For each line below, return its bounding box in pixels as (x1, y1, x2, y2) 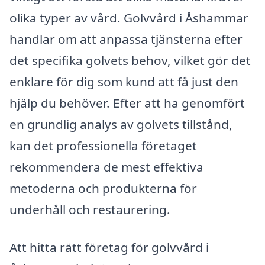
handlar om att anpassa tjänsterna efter (9, 30, 243, 47)
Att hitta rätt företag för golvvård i (9, 238, 209, 256)
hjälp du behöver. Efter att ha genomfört (9, 94, 245, 111)
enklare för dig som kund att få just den (9, 73, 238, 90)
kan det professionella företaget (9, 137, 197, 154)
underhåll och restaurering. (9, 201, 170, 218)
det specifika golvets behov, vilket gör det (9, 51, 251, 69)
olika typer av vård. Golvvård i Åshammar (9, 9, 248, 26)
